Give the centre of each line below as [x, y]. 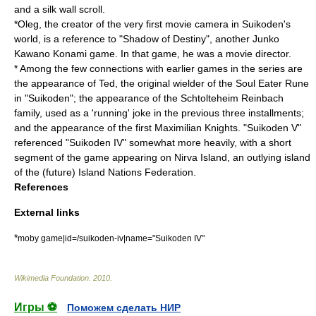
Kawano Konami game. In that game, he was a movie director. [153, 54]
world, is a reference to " [68, 39]
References [41, 187]
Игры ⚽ [36, 307]
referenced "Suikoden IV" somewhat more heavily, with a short [153, 142]
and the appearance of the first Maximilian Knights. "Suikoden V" [158, 128]
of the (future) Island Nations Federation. [105, 172]
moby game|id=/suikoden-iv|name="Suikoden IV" [111, 238]
